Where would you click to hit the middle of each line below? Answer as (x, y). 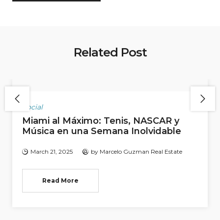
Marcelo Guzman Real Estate (141, 152)
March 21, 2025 (52, 152)
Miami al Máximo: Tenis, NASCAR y (101, 121)
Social (32, 107)
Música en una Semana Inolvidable (102, 131)
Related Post (110, 53)
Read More (60, 181)
